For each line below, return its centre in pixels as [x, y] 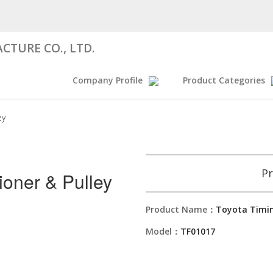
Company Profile [108, 80]
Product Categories [224, 80]
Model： [163, 231]
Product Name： [181, 209]
